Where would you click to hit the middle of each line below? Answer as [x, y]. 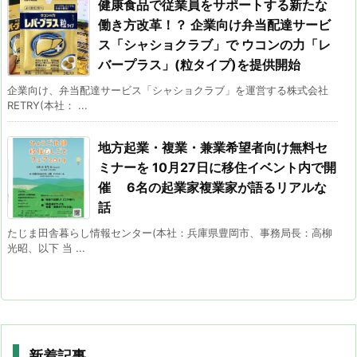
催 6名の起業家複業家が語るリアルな [212, 187]
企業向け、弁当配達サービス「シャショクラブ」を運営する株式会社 [168, 90]
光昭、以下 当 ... [46, 247]
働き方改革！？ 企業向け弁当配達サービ [214, 24]
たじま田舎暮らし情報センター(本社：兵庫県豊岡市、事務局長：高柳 [170, 232]
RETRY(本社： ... [47, 105]
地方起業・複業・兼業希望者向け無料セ [213, 147]
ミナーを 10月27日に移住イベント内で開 [217, 167]
